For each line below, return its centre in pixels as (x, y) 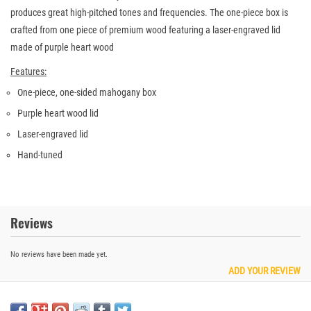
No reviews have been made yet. (59, 254)
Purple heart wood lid (58, 114)
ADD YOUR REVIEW (264, 271)
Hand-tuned (40, 155)
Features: (28, 72)
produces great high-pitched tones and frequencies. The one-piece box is (149, 13)
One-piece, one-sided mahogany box (87, 93)
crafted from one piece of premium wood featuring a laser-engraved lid (145, 30)
